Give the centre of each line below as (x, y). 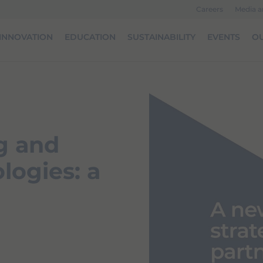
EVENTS (224, 37)
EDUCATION (90, 37)
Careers (210, 9)
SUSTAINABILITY (161, 37)
